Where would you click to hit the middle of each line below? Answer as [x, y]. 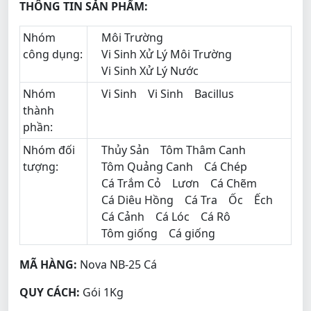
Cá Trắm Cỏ [131, 183]
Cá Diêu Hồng [137, 200]
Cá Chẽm [234, 183]
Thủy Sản [125, 150]
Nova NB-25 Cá [117, 264]
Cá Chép [226, 166]
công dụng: [53, 54]
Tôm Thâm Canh [203, 150]
